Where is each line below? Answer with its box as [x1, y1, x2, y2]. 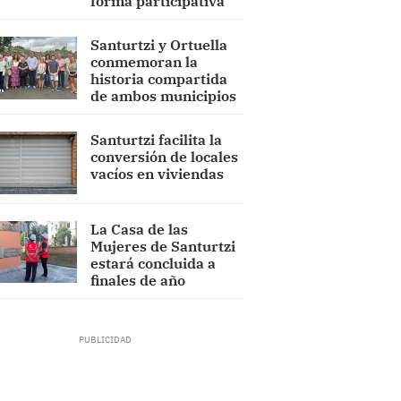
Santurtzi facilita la [90, 131, 223, 149]
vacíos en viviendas [90, 165, 225, 183]
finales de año [90, 270, 186, 289]
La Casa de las [90, 219, 189, 238]
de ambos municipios [90, 87, 237, 105]
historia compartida [90, 70, 228, 88]
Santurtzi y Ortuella [90, 36, 228, 54]
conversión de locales [90, 148, 239, 166]
